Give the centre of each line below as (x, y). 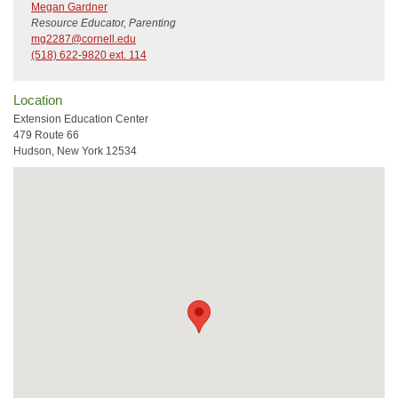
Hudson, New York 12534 (75, 151)
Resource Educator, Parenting (103, 23)
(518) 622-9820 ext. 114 (89, 55)
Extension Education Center (81, 119)
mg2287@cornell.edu (84, 39)
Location (38, 100)
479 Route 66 (46, 135)
